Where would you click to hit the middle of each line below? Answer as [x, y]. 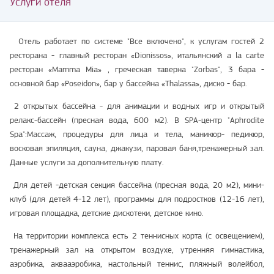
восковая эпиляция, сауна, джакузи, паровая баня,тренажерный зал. [137, 148]
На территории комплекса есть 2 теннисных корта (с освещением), [137, 236]
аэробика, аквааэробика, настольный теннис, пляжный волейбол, [137, 264]
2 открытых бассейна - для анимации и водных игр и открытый [137, 106]
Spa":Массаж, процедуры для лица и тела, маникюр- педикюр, [137, 134]
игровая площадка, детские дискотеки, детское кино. [107, 213]
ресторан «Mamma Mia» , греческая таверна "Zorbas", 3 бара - [137, 69]
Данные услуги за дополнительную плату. [87, 162]
